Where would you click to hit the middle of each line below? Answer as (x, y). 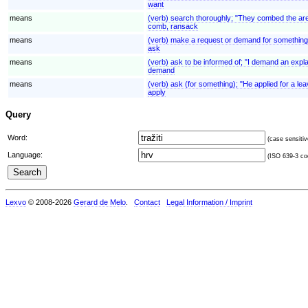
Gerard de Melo (100, 202)
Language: (25, 154)
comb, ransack (173, 26)
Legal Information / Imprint (209, 202)
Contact (147, 202)
